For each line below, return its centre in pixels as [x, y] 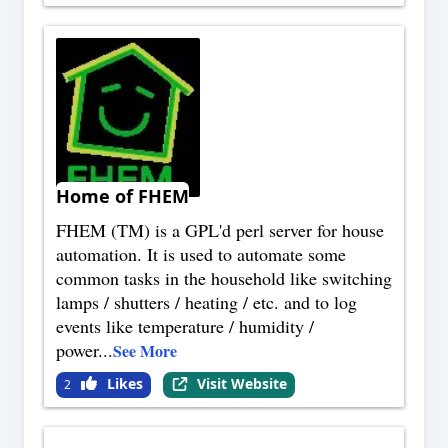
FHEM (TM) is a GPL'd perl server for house [220, 230]
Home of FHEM [122, 196]
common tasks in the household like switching [224, 278]
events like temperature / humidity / [185, 326]
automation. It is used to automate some [201, 254]
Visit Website [241, 384]
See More [145, 351]
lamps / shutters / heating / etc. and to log [206, 302]
